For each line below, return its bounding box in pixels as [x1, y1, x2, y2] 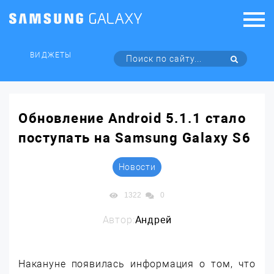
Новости [118, 162, 156, 172]
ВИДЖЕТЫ [30, 51, 72, 59]
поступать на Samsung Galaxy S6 [18, 130, 251, 146]
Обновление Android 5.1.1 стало [18, 111, 246, 126]
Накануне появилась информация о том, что [18, 258, 256, 270]
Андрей [135, 214, 172, 226]
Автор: [102, 214, 135, 226]
